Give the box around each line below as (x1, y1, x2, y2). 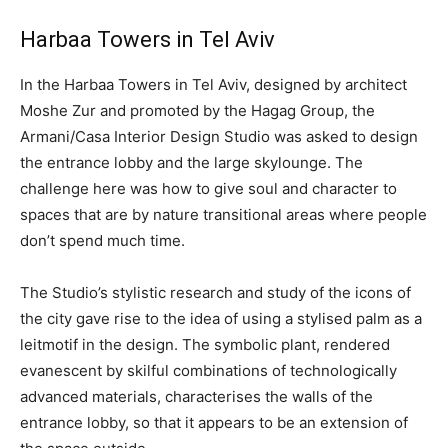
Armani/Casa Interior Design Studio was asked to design (20, 127, 418, 146)
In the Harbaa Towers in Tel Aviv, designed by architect (20, 75, 407, 94)
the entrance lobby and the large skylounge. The (20, 153, 363, 172)
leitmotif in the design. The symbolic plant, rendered (20, 335, 390, 354)
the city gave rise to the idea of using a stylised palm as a (20, 309, 422, 328)
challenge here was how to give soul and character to (20, 179, 397, 198)
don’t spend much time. (20, 231, 185, 250)
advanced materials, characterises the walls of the (20, 387, 373, 406)
